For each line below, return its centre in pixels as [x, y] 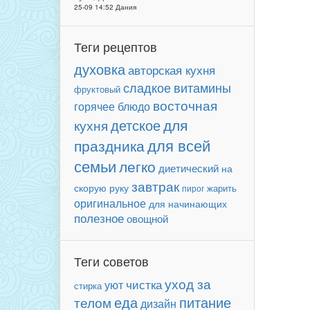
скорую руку [101, 188]
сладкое [147, 87]
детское [136, 125]
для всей [179, 145]
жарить [222, 188]
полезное [99, 218]
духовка [100, 69]
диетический [189, 168]
